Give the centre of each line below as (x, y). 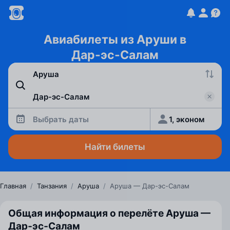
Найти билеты (115, 147)
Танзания (52, 186)
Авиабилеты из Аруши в (115, 40)
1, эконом (187, 119)
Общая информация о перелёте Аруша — (109, 213)
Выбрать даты (61, 119)
